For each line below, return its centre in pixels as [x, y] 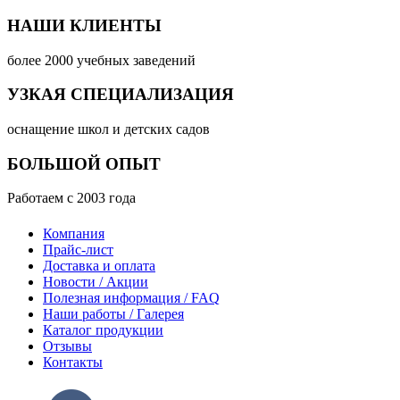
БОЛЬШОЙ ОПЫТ [84, 163]
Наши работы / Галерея [113, 313]
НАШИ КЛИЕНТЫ [84, 25]
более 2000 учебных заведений [101, 60]
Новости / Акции [96, 281]
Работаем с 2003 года [71, 198]
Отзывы [67, 346]
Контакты [73, 362]
